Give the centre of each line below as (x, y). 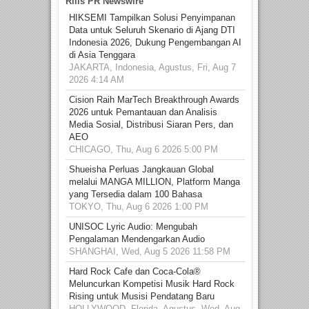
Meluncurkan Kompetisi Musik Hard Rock (152, 284)
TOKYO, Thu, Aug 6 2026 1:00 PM (139, 207)
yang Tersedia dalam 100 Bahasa (136, 195)
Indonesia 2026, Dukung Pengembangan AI (155, 43)
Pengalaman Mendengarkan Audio (137, 239)
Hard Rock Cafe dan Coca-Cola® (135, 272)
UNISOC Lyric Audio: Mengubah (133, 227)
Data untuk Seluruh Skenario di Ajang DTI (152, 30)
